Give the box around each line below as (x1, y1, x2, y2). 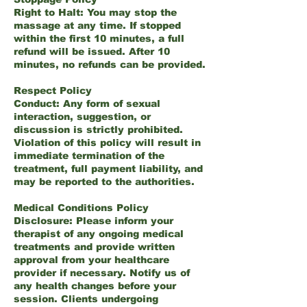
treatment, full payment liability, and (14, 163, 203, 174)
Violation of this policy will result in (14, 137, 201, 148)
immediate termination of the (14, 150, 164, 161)
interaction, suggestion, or (14, 111, 151, 122)
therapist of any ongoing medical (14, 228, 184, 239)
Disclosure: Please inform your (14, 215, 173, 226)
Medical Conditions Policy (14, 202, 149, 213)
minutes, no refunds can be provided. (14, 59, 206, 70)
